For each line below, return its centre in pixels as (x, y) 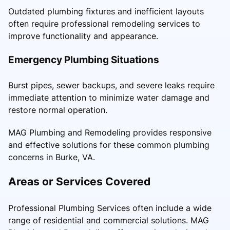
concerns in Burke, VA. (52, 157)
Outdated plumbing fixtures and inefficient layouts (106, 12)
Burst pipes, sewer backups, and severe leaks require (111, 85)
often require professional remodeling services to (104, 24)
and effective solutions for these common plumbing (109, 145)
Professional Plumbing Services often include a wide (110, 208)
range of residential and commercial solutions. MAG (109, 221)
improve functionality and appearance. (83, 36)
